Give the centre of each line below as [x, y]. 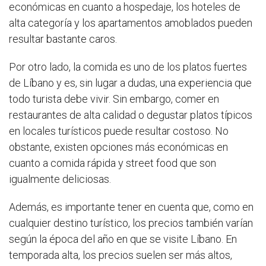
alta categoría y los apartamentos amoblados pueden [131, 23]
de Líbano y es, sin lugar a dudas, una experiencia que [130, 83]
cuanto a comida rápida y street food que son [113, 163]
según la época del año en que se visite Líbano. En [123, 239]
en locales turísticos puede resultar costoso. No [119, 131]
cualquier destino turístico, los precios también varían [131, 223]
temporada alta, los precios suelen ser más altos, [121, 255]
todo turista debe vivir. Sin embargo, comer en [114, 99]
